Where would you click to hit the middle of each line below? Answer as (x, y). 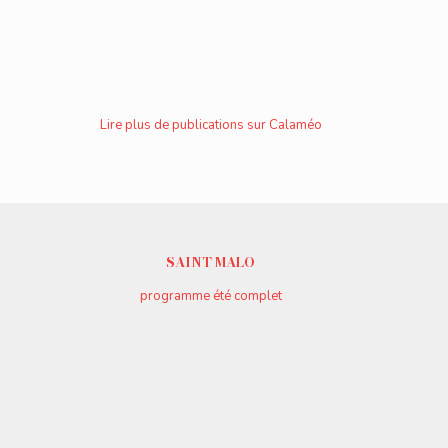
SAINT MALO (211, 262)
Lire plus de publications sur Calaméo (210, 125)
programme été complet (210, 296)
